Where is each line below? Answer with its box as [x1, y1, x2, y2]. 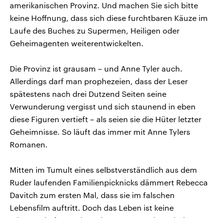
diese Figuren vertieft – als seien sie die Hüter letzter [10, 114, 201, 124]
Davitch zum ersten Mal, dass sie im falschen [10, 190, 175, 200]
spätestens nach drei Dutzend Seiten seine [10, 89, 166, 98]
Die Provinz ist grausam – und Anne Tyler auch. [10, 63, 182, 73]
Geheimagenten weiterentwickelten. [10, 38, 144, 48]
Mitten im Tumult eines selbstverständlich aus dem [10, 164, 197, 174]
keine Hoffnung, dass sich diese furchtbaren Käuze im [10, 13, 208, 22]
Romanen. [10, 139, 48, 149]
